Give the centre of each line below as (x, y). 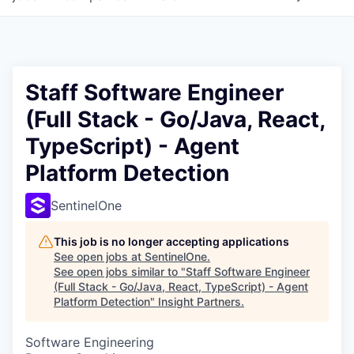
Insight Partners (200, 301)
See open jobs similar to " (120, 271)
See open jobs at (99, 256)
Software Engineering (90, 342)
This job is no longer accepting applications (171, 241)
